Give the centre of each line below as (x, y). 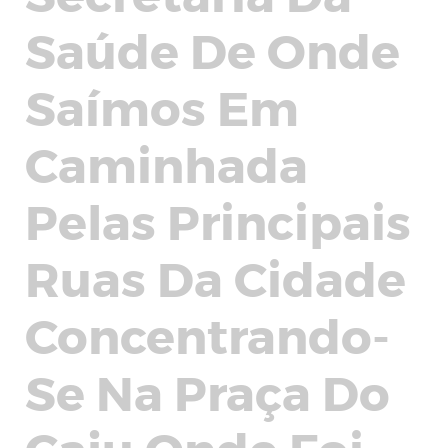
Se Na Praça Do (207, 391)
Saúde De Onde (212, 49)
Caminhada (166, 163)
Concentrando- (207, 334)
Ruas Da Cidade (215, 277)
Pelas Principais (218, 220)
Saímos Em (162, 106)
